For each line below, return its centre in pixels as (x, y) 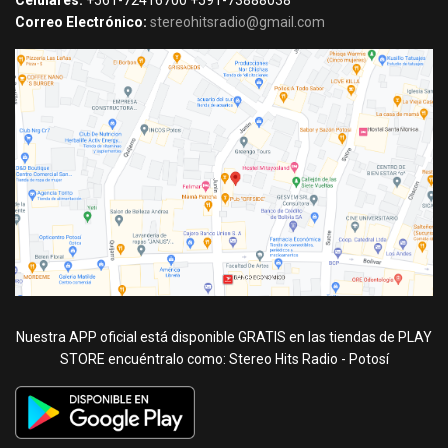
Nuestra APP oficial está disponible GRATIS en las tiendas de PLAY (224, 336)
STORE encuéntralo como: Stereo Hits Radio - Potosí (224, 358)
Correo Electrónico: (81, 22)
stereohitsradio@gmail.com (237, 22)
